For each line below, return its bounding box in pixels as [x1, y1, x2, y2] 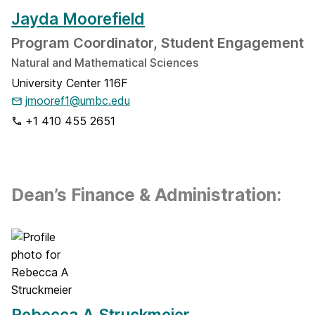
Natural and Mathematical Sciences [11, 56, 198, 70]
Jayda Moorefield [11, 9, 145, 28]
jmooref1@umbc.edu [25, 94, 130, 108]
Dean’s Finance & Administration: [11, 184, 281, 205]
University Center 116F [11, 76, 128, 90]
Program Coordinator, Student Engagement [11, 34, 304, 51]
